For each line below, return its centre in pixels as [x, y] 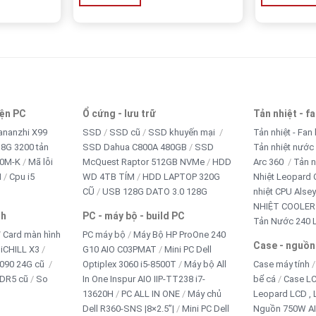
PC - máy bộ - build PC [134, 215]
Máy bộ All [206, 264]
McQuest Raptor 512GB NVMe [144, 162]
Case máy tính [281, 264]
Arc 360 [269, 162]
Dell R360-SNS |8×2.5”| [129, 308]
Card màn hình [31, 234]
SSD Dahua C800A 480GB [135, 147]
